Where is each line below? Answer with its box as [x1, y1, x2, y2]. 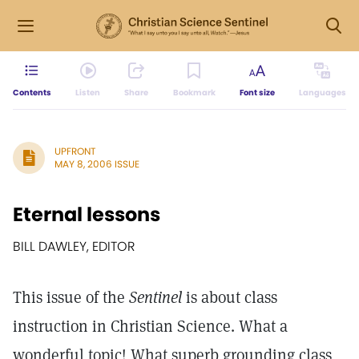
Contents [13, 87, 51, 99]
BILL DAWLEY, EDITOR [13, 237, 135, 256]
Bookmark [172, 87, 216, 99]
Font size [239, 87, 275, 99]
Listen [75, 87, 101, 99]
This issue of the [13, 287, 129, 308]
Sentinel [129, 287, 182, 308]
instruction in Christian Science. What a [13, 316, 288, 337]
